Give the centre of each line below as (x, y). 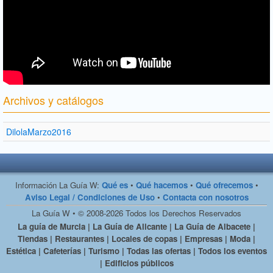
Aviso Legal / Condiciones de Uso (90, 197)
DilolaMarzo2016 (39, 131)
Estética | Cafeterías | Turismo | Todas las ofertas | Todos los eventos (136, 250)
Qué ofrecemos (224, 185)
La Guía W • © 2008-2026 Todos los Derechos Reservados (136, 213)
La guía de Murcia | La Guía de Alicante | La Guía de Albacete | (136, 226)
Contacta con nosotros (205, 197)
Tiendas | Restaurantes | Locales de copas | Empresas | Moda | (136, 238)
